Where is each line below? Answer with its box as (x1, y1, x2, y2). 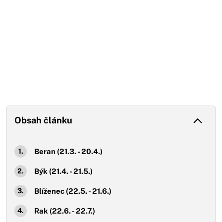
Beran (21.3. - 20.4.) (34, 147, 105, 156)
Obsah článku (14, 114, 73, 125)
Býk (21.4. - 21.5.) (34, 166, 95, 175)
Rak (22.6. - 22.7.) (34, 206, 97, 215)
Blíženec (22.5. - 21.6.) (34, 186, 113, 195)
